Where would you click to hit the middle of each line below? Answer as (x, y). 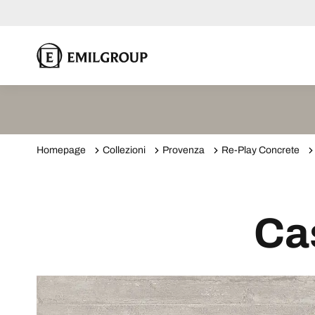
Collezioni (124, 150)
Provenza (184, 150)
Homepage (61, 150)
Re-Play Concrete (261, 150)
